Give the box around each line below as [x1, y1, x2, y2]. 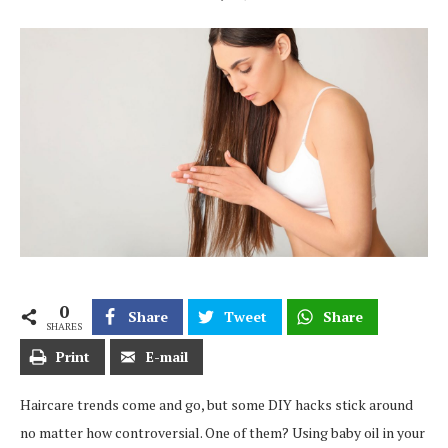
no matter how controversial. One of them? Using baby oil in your [20, 423, 425, 443]
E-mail [146, 347, 188, 367]
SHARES [46, 320, 82, 334]
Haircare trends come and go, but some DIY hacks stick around [20, 395, 413, 415]
